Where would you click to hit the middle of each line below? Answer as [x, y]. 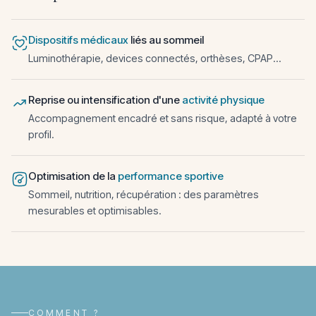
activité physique [223, 100]
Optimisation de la [73, 176]
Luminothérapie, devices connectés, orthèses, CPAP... [155, 58]
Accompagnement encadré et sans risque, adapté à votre [163, 118]
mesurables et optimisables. [95, 211]
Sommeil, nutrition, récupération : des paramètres [144, 194]
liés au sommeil [166, 40]
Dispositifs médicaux [78, 40]
